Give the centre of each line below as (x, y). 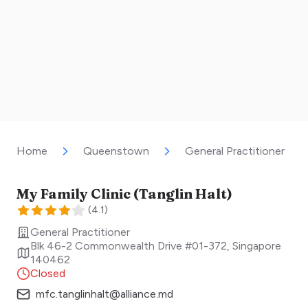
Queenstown (116, 151)
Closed (48, 274)
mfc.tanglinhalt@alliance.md (104, 294)
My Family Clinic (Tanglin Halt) (124, 194)
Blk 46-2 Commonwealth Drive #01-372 (129, 246)
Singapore (257, 246)
